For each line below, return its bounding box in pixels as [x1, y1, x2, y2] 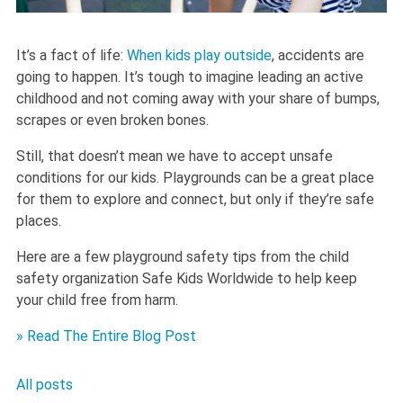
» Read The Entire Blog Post [16, 327, 196, 345]
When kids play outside [127, 47, 272, 65]
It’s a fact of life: [16, 47, 127, 65]
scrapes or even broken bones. [16, 112, 209, 130]
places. [16, 212, 61, 230]
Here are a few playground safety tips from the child [16, 248, 349, 266]
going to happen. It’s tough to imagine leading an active [16, 68, 363, 86]
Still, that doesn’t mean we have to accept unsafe [16, 148, 333, 166]
